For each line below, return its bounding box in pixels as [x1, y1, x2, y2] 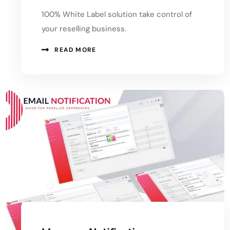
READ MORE [54, 45, 97, 54]
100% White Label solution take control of [42, 9, 193, 20]
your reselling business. [42, 23, 127, 34]
